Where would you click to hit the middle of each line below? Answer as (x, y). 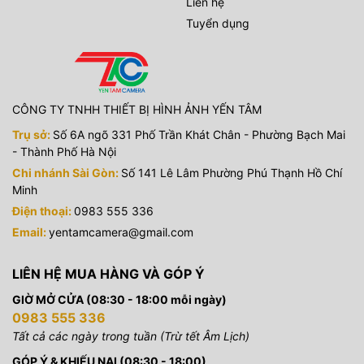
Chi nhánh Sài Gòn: (67, 172)
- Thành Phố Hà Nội (64, 151)
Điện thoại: (43, 210)
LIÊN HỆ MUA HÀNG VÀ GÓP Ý (108, 273)
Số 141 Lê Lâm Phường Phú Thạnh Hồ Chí (232, 172)
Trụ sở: (32, 134)
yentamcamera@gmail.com (121, 232)
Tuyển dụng (218, 23)
